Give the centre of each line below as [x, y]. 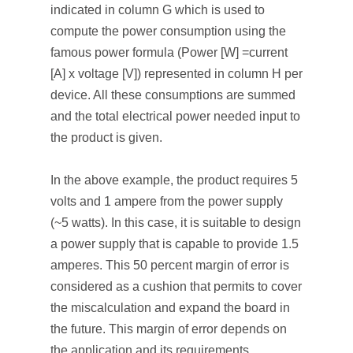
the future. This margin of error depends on [169, 329]
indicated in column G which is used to [158, 10]
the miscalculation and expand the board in [170, 308]
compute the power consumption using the [168, 31]
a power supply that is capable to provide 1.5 [175, 244]
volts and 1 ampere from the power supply [167, 201]
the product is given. [106, 137]
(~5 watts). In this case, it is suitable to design [176, 223]
